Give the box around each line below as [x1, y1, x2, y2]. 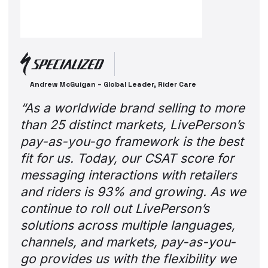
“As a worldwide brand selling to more [20, 100, 245, 115]
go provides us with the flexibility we [20, 251, 237, 266]
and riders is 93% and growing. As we [20, 184, 246, 199]
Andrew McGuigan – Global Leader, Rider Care [30, 79, 197, 89]
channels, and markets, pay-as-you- [20, 234, 236, 249]
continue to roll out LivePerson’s [20, 200, 210, 216]
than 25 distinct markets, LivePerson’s [20, 117, 245, 132]
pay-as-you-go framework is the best [20, 133, 244, 149]
